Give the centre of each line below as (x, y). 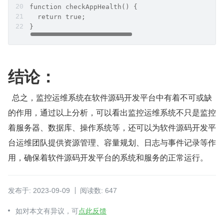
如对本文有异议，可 (47, 211)
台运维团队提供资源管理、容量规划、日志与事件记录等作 (112, 142)
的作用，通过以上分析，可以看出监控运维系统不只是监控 (112, 112)
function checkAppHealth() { (83, 6)
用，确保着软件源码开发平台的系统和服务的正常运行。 (108, 157)
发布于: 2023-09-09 (39, 190)
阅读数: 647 (98, 190)
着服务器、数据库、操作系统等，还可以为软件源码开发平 (112, 127)
